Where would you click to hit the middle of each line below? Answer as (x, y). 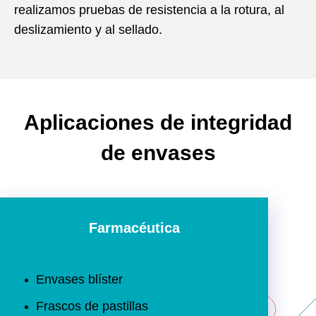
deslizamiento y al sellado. (88, 29)
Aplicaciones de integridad (158, 122)
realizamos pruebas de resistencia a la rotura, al (149, 10)
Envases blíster (79, 280)
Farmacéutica (134, 228)
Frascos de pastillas (92, 306)
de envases (158, 152)
